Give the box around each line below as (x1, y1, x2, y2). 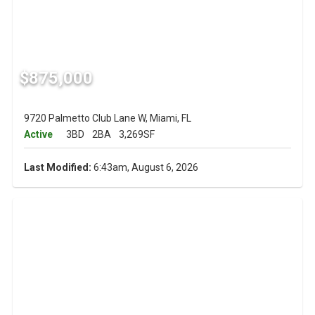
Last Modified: (23, 162, 91, 174)
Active (23, 129, 53, 141)
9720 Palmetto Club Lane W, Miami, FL (23, 112, 191, 124)
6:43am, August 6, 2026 (91, 162, 198, 174)
